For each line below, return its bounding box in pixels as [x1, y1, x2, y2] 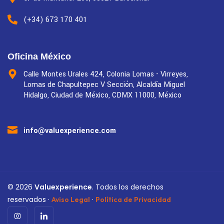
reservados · [7, 194, 51, 204]
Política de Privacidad [95, 194, 171, 204]
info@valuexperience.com [23, 125, 116, 136]
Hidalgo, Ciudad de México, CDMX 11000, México [23, 90, 181, 101]
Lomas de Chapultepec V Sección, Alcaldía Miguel [23, 79, 185, 90]
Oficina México [7, 51, 71, 62]
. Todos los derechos [92, 181, 163, 192]
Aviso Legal [51, 194, 90, 204]
